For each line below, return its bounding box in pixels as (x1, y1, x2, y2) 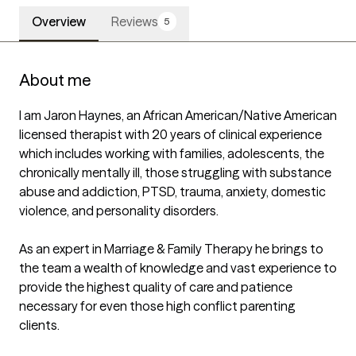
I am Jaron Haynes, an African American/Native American (19, 107, 337, 124)
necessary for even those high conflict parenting (19, 298, 296, 315)
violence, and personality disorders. (19, 203, 219, 219)
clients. (19, 317, 60, 334)
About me (19, 70, 91, 91)
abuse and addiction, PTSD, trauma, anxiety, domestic (19, 184, 326, 200)
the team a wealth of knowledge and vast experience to (19, 260, 337, 277)
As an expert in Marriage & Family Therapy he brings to (19, 241, 323, 257)
